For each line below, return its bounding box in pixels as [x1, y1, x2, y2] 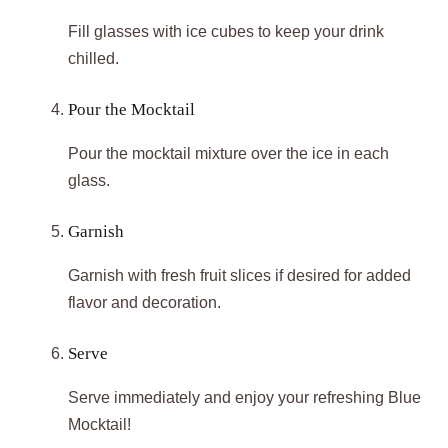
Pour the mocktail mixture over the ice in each [68, 144, 389, 162]
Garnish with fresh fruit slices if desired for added [68, 266, 411, 284]
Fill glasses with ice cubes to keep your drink [68, 22, 384, 40]
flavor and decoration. [68, 293, 221, 311]
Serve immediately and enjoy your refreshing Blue [68, 388, 421, 406]
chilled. [68, 49, 119, 67]
